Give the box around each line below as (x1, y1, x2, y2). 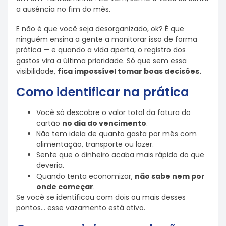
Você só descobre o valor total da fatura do (36, 107, 191, 118)
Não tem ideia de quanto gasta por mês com (36, 129, 197, 139)
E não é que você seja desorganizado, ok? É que (16, 23, 184, 34)
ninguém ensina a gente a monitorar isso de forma (16, 34, 197, 44)
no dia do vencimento (62, 118, 146, 129)
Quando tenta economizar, (36, 171, 135, 182)
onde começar (36, 182, 93, 192)
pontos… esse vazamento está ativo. (16, 203, 145, 213)
